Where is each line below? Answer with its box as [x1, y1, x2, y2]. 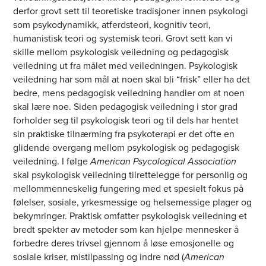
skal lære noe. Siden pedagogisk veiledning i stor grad [13, 100, 238, 114]
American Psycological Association [90, 154, 237, 169]
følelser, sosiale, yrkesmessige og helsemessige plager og [13, 195, 252, 210]
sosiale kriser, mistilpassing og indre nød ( [13, 250, 185, 264]
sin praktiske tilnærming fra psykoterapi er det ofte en [13, 127, 235, 141]
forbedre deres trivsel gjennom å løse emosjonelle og [13, 236, 235, 251]
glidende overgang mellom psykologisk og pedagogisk [13, 141, 240, 155]
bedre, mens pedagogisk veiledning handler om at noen [13, 86, 245, 100]
